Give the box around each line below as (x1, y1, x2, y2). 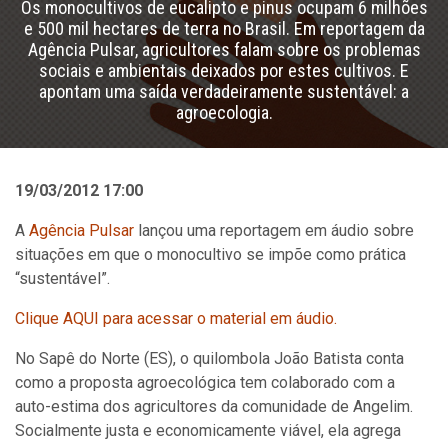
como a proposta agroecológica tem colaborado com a (15, 373, 395, 392)
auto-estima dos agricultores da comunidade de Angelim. (15, 397, 413, 416)
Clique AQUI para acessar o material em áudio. (15, 309, 337, 328)
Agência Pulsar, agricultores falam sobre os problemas (27, 39, 421, 60)
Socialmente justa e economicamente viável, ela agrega (15, 421, 401, 440)
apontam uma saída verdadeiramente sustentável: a (39, 81, 409, 102)
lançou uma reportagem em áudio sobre (134, 221, 414, 240)
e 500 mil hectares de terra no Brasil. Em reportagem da (23, 18, 425, 39)
